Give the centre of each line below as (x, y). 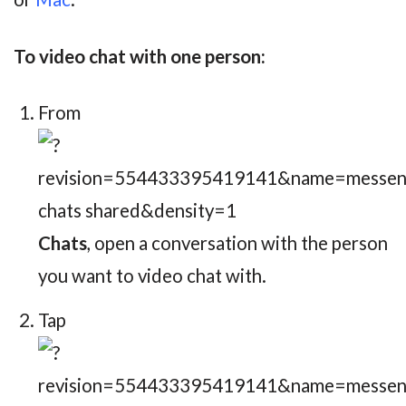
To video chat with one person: (140, 56)
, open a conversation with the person (237, 243)
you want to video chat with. (152, 276)
